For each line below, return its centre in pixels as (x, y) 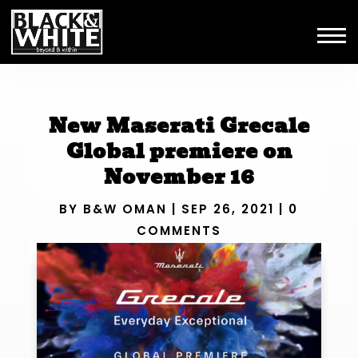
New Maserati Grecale (179, 125)
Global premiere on (179, 151)
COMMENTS (179, 231)
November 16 (179, 176)
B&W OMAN (125, 209)
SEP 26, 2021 (228, 209)
